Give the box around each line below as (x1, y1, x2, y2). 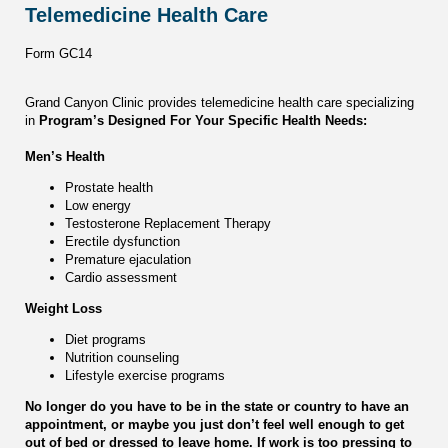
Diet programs (65, 332, 146, 348)
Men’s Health (25, 149, 105, 165)
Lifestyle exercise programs (65, 368, 225, 384)
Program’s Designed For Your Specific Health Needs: (39, 113, 371, 129)
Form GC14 (25, 46, 92, 62)
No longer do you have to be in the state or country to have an (25, 399, 409, 415)
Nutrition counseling (65, 350, 179, 366)
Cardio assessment (65, 270, 177, 286)
